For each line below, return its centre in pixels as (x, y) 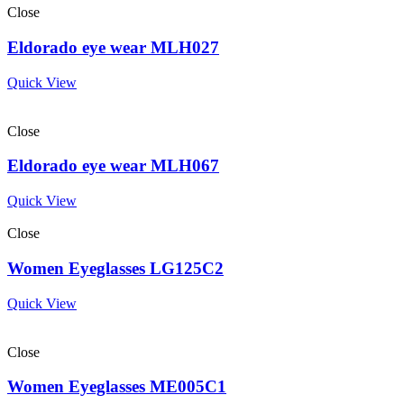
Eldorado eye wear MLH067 (113, 166)
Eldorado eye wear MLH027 (113, 47)
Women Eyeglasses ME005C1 (117, 387)
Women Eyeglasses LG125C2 (115, 268)
